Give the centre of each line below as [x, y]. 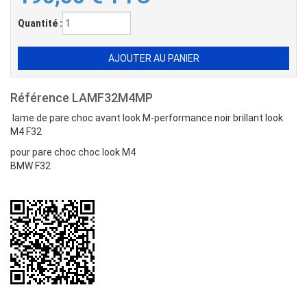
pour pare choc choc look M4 [74, 152]
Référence [41, 97]
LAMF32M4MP [112, 97]
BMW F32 [30, 165]
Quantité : [40, 23]
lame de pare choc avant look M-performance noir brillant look [147, 118]
